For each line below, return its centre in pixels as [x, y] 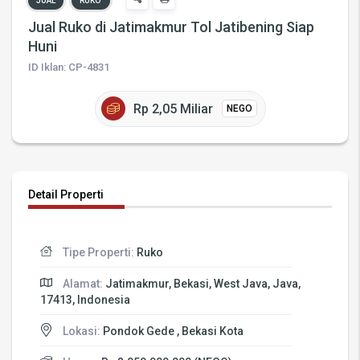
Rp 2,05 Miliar [174, 108]
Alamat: [82, 284]
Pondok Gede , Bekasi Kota [173, 331]
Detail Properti [66, 194]
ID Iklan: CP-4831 [69, 67]
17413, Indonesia [85, 299]
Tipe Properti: [98, 253]
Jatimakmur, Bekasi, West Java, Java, [202, 284]
